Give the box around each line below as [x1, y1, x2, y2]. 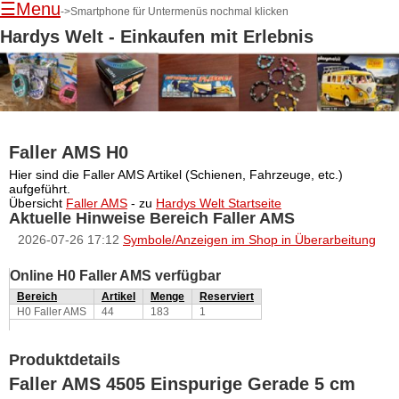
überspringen [4, 175, 78, 189]
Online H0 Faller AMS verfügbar [10, 268, 221, 283]
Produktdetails [9, 351, 120, 369]
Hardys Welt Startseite [156, 196, 281, 210]
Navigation [4, 162, 63, 176]
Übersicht [9, 196, 66, 210]
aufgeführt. [9, 182, 70, 196]
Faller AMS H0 [9, 142, 128, 162]
